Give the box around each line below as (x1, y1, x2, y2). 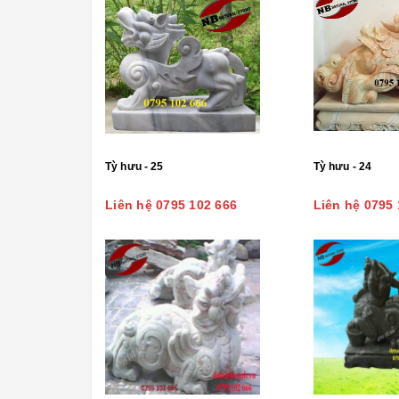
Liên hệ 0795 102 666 (105, 198, 237, 212)
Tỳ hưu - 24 (313, 160, 372, 173)
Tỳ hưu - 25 (105, 160, 164, 173)
